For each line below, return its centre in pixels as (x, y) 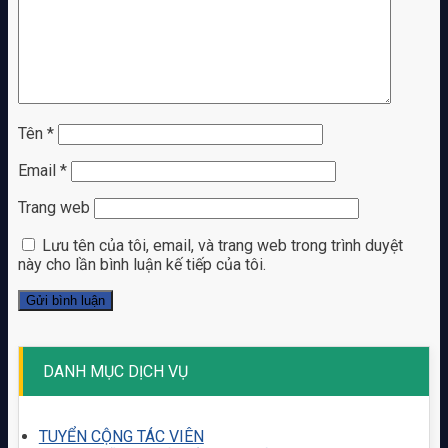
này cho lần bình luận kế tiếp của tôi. (141, 264)
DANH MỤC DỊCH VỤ (115, 372)
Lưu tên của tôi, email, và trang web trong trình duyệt (222, 245)
